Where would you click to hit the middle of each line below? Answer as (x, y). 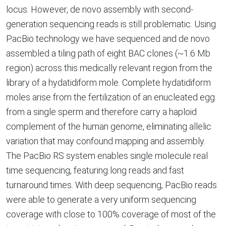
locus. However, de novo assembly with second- (100, 9)
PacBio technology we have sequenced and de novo (108, 39)
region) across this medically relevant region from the (109, 68)
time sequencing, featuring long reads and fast (95, 170)
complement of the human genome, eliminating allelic (109, 126)
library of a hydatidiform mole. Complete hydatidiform (108, 82)
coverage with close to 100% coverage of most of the (111, 214)
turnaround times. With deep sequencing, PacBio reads (111, 185)
